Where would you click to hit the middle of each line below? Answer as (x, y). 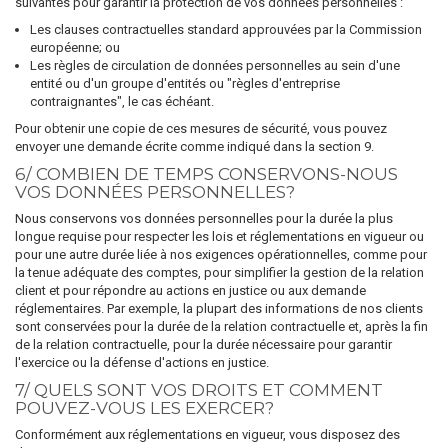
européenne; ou (75, 47)
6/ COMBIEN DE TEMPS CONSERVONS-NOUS (206, 174)
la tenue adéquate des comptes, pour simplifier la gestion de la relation (219, 272)
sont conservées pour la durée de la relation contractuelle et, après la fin (221, 326)
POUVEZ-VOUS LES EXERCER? (144, 408)
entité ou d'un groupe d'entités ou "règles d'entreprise (185, 83)
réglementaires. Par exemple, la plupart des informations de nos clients (219, 308)
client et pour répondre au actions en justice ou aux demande (190, 290)
